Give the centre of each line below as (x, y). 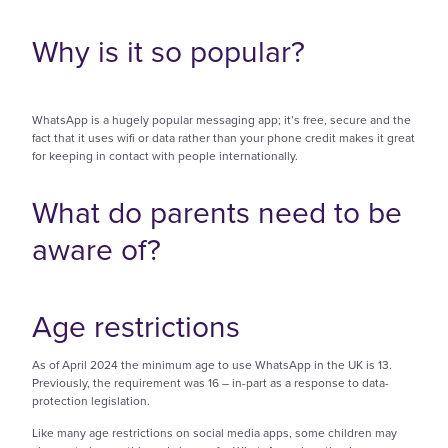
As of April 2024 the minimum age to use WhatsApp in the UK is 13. (212, 364)
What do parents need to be (217, 212)
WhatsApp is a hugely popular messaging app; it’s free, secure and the (221, 119)
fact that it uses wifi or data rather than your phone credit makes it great (223, 137)
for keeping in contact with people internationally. (165, 155)
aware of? (96, 249)
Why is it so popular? (168, 51)
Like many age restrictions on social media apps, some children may (214, 433)
